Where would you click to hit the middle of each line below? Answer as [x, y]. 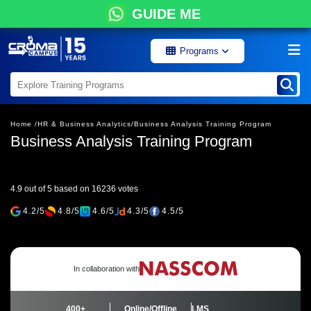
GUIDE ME [166, 14]
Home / [24, 124]
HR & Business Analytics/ [86, 124]
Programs [201, 51]
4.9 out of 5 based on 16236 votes [74, 189]
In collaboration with [107, 269]
